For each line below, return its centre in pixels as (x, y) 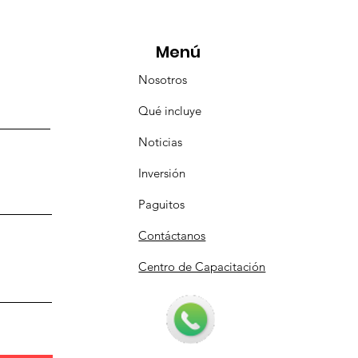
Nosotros (163, 79)
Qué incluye (170, 110)
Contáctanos (172, 235)
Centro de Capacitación (202, 266)
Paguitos (162, 204)
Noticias (161, 141)
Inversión (162, 173)
